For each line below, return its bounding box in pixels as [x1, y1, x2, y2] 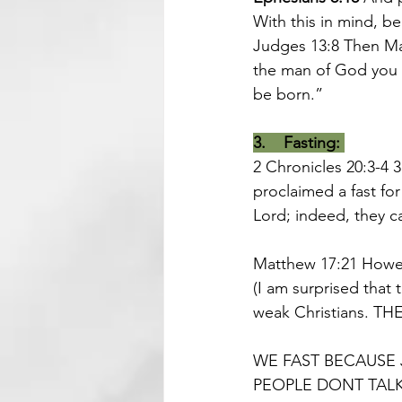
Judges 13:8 [253, 36, 339, 56]
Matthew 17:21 [253, 254, 362, 274]
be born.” [253, 84, 323, 104]
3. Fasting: [253, 133, 340, 153]
